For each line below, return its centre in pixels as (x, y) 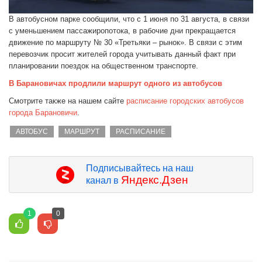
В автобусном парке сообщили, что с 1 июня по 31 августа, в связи (129, 19)
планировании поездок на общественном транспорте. (104, 66)
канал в (103, 181)
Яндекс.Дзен (154, 180)
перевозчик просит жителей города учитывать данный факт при (122, 54)
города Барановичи (43, 113)
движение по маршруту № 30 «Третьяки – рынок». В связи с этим (125, 43)
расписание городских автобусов (184, 101)
